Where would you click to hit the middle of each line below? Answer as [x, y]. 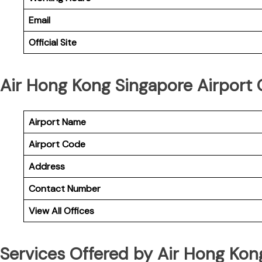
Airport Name [57, 122]
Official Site [53, 42]
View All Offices [61, 211]
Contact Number [65, 188]
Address [47, 166]
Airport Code [57, 144]
